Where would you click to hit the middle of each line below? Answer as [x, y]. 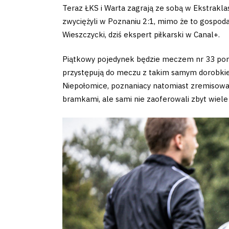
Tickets [37, 114]
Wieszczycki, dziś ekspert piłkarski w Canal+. [141, 34]
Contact [39, 141]
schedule [44, 87]
